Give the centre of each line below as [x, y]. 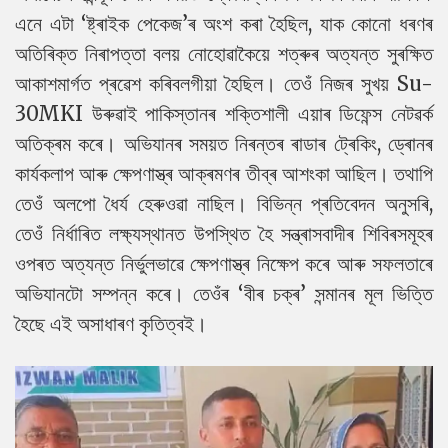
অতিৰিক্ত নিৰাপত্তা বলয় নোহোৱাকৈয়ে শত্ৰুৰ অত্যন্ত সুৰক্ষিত [224, 53]
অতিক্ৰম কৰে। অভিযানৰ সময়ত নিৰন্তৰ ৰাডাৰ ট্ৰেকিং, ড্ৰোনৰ [224, 143]
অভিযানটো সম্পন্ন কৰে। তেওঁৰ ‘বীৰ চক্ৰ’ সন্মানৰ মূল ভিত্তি [224, 293]
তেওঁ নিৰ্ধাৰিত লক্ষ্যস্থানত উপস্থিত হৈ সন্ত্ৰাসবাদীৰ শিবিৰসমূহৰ [224, 233]
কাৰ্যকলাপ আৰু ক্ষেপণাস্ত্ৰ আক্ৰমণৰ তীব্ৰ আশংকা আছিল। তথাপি [224, 173]
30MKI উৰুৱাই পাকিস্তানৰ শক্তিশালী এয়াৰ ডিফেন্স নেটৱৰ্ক [224, 113]
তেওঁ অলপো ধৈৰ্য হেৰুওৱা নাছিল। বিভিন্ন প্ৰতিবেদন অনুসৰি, [224, 203]
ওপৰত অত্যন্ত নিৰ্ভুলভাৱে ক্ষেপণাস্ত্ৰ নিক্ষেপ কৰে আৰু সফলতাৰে [224, 263]
